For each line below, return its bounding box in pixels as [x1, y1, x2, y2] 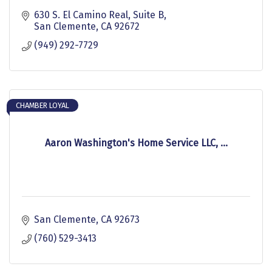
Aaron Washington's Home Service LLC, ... [44, 137, 228, 149]
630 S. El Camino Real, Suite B [34, 8, 164, 21]
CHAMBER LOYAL [16, 100, 69, 110]
